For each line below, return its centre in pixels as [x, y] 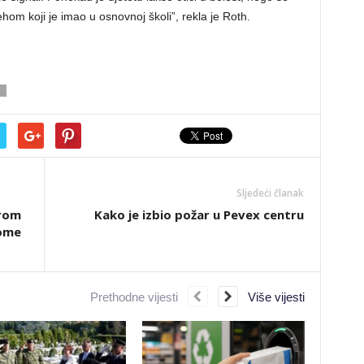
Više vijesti [271, 297]
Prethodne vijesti [139, 297]
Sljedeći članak [270, 193]
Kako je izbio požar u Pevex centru [199, 214]
